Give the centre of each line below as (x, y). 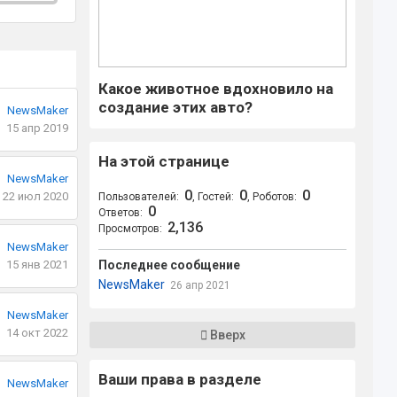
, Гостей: (214, 197)
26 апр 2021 (201, 285)
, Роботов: (272, 197)
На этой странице (164, 161)
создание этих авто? (176, 107)
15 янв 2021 (37, 265)
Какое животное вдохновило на (216, 89)
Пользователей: (139, 197)
